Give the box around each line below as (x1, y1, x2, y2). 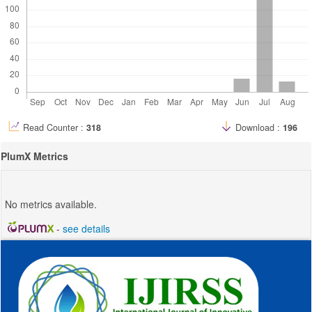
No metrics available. (5, 196, 97, 211)
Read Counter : (23, 120, 86, 134)
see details (62, 221, 110, 235)
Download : (233, 120, 283, 134)
